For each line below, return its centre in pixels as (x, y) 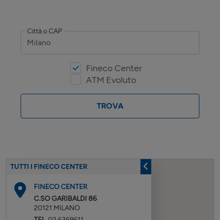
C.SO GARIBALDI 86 (65, 198)
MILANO (67, 208)
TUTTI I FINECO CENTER (49, 167)
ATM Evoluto (111, 80)
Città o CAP (44, 31)
